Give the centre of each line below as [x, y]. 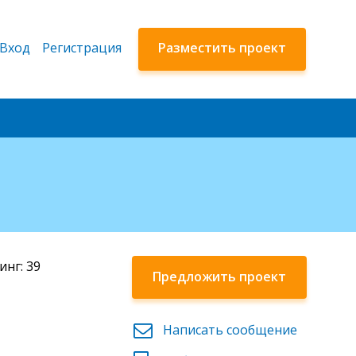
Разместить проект [222, 48]
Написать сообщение [230, 329]
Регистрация [82, 47]
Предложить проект [219, 276]
